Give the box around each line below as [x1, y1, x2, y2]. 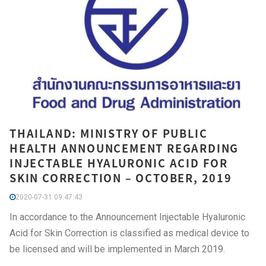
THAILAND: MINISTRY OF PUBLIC [9, 125, 208, 141]
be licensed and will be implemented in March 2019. [9, 243, 225, 255]
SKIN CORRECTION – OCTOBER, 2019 [9, 169, 232, 186]
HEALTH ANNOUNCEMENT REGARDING [9, 140, 239, 156]
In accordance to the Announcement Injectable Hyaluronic [9, 211, 245, 223]
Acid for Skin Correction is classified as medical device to [9, 227, 249, 239]
